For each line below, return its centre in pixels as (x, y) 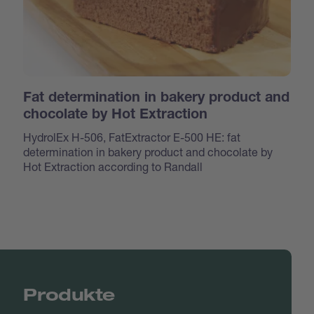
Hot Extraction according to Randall (113, 167)
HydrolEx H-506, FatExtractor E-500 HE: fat (132, 137)
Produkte (69, 294)
